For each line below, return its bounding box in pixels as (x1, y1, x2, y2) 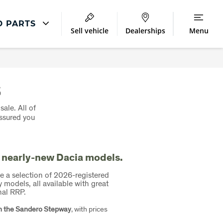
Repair (8, 51, 33, 62)
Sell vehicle (71, 25, 109, 35)
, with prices (71, 204, 108, 214)
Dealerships (125, 25, 166, 35)
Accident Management (8, 70, 84, 80)
